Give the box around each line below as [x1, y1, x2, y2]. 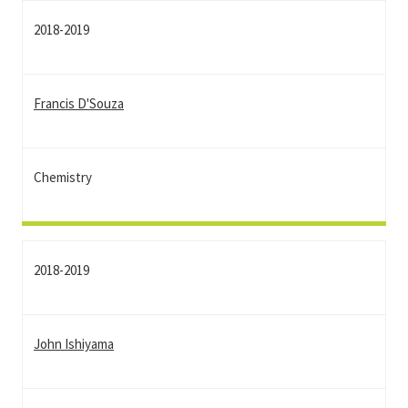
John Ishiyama [34, 335, 114, 352]
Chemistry [34, 168, 92, 186]
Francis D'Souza [34, 95, 124, 112]
